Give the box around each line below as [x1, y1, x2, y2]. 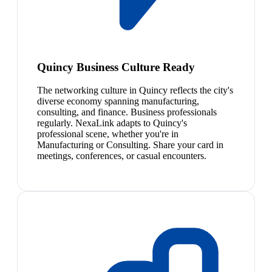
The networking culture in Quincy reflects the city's [37, 85, 233, 96]
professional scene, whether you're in [37, 129, 178, 140]
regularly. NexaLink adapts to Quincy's [37, 118, 187, 129]
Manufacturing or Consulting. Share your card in [37, 140, 223, 151]
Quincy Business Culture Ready [37, 60, 195, 73]
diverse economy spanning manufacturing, [37, 96, 199, 107]
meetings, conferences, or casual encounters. [37, 151, 206, 161]
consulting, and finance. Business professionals [37, 107, 217, 118]
